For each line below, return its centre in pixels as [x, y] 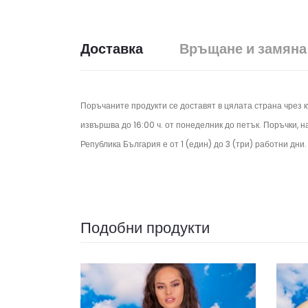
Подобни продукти [145, 228]
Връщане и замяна [243, 49]
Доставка [112, 49]
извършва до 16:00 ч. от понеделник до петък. [172, 125]
